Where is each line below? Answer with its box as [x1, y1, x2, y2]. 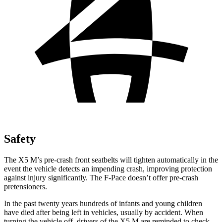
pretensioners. [4, 182, 47, 191]
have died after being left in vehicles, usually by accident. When [4, 208, 203, 217]
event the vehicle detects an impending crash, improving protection [4, 164, 212, 173]
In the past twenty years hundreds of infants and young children [4, 199, 202, 208]
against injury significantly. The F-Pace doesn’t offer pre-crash [4, 173, 198, 182]
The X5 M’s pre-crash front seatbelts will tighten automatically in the [4, 155, 218, 164]
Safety [4, 132, 36, 145]
